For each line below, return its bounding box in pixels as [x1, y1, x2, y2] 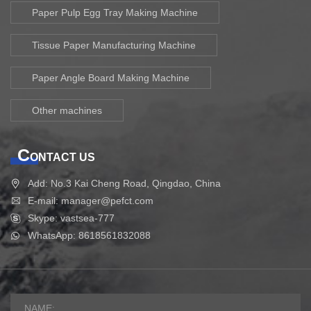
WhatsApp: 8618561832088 [28, 229, 151, 241]
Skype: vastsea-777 [28, 212, 115, 224]
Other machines [32, 104, 102, 116]
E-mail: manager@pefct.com [28, 194, 153, 206]
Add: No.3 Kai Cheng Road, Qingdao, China [28, 177, 221, 189]
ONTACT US [30, 151, 95, 163]
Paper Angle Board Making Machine [32, 72, 190, 83]
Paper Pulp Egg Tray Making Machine [32, 6, 198, 18]
